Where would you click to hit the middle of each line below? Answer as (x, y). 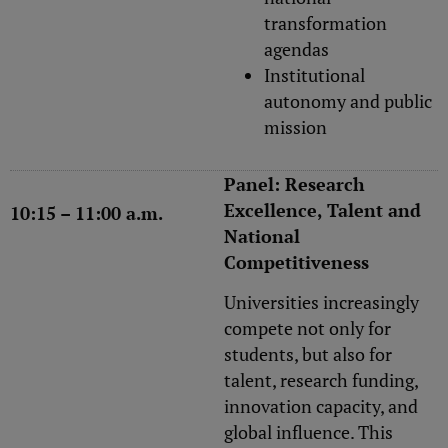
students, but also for (308, 354)
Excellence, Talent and (322, 209)
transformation (325, 22)
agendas (296, 48)
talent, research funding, (321, 380)
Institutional (314, 74)
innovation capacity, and (321, 406)
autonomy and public (348, 100)
